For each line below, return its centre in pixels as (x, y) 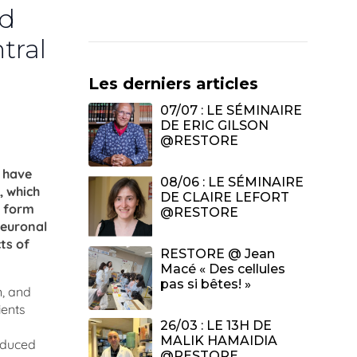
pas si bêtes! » (206, 284)
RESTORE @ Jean (218, 254)
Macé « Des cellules (223, 269)
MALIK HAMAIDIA (219, 341)
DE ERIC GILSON (214, 126)
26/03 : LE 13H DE (216, 326)
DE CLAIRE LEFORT (225, 198)
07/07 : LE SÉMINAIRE (231, 111)
